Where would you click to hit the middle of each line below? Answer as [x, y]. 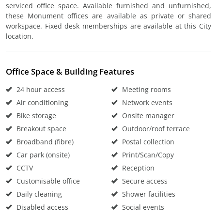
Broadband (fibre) [44, 142]
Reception [137, 168]
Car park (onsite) [42, 155]
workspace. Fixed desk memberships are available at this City [108, 26]
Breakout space [40, 129]
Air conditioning [41, 102]
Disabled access [41, 207]
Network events [146, 102]
